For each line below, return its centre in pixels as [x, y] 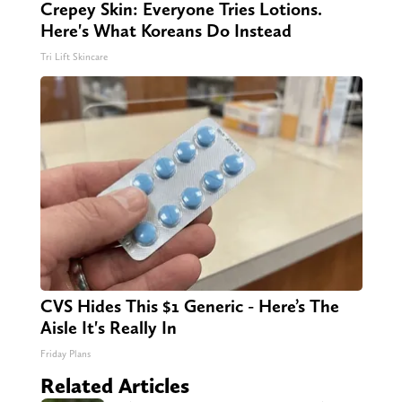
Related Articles [114, 386]
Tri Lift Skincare [74, 57]
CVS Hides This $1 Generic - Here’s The [189, 306]
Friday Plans [65, 354]
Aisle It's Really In [108, 328]
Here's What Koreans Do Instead [166, 31]
